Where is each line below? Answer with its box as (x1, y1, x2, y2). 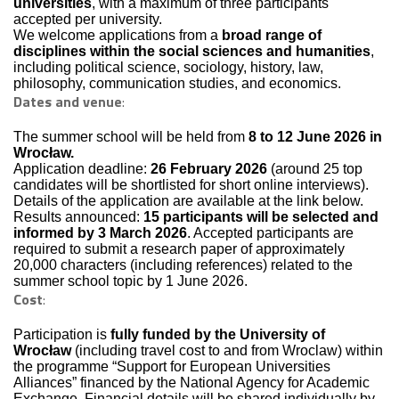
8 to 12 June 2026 (248, 129, 366, 144)
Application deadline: (13, 161, 151, 176)
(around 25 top (267, 161, 362, 176)
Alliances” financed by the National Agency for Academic (13, 375, 370, 390)
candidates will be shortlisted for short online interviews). (13, 177, 369, 192)
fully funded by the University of (110, 327, 325, 342)
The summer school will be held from (13, 129, 248, 144)
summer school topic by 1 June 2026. (13, 273, 248, 289)
